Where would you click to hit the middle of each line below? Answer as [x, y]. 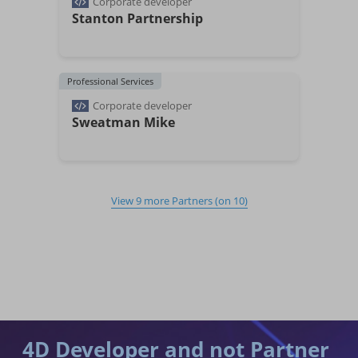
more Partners [178, 201]
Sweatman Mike [123, 122]
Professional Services [110, 81]
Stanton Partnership [137, 18]
